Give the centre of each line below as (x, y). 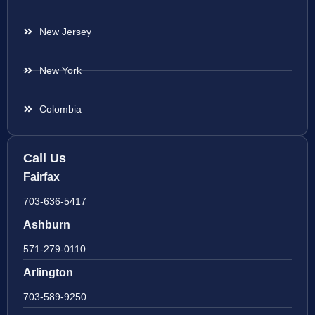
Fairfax (41, 177)
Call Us (45, 159)
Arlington (48, 273)
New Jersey (65, 32)
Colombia (60, 109)
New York (60, 71)
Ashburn (47, 225)
